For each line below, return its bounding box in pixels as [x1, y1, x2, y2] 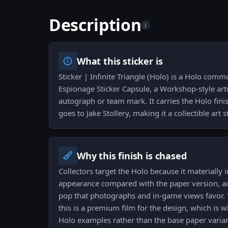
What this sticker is [77, 55, 163, 68]
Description [49, 14, 141, 36]
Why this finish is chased [77, 150, 187, 162]
